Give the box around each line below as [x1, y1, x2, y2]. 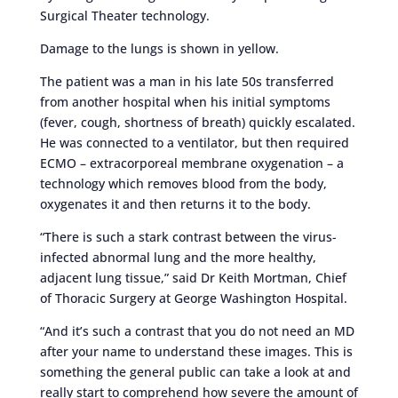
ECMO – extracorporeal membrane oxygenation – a [39, 154, 344, 171]
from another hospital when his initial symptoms [39, 92, 330, 110]
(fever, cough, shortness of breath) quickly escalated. [39, 113, 355, 131]
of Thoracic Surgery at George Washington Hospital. [39, 289, 347, 306]
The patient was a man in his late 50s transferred [39, 72, 334, 90]
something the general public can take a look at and [39, 362, 351, 380]
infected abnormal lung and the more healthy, [39, 248, 316, 266]
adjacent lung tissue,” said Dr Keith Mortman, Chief [39, 268, 346, 286]
